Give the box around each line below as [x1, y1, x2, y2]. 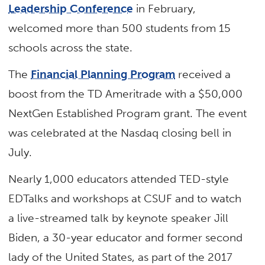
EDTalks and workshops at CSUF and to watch [8, 192, 242, 206]
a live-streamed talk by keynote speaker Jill [8, 211, 229, 225]
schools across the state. [8, 40, 133, 54]
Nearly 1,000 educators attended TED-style [8, 172, 230, 186]
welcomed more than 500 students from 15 [8, 21, 231, 35]
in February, [133, 1, 196, 15]
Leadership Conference [8, 1, 134, 15]
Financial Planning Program [31, 67, 176, 81]
